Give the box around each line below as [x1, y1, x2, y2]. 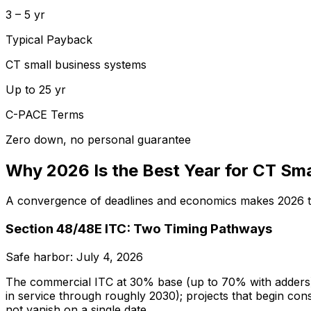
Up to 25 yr [6, 82, 66, 96]
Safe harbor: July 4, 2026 [6, 249, 143, 264]
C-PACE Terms [6, 107, 84, 121]
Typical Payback [6, 32, 92, 47]
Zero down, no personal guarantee [6, 132, 191, 146]
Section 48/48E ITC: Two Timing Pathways [6, 221, 272, 237]
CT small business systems [6, 57, 146, 72]
